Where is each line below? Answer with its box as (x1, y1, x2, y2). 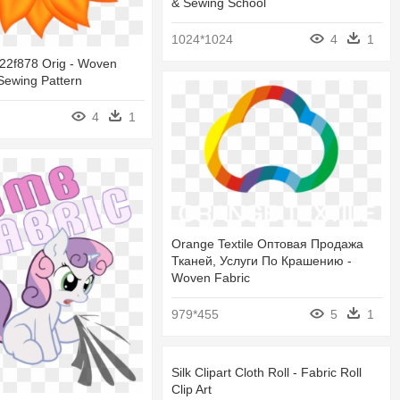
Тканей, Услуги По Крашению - (171, 253, 352, 268)
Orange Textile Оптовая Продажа (171, 236, 363, 251)
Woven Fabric (171, 270, 250, 285)
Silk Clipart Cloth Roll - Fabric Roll (171, 365, 362, 379)
